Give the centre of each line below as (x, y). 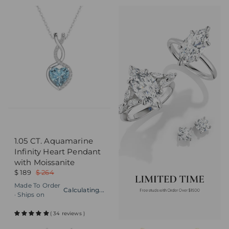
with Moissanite (45, 162)
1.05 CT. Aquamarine (54, 141)
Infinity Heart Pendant (58, 151)
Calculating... (84, 190)
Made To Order (38, 185)
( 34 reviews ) (67, 213)
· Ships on (30, 194)
